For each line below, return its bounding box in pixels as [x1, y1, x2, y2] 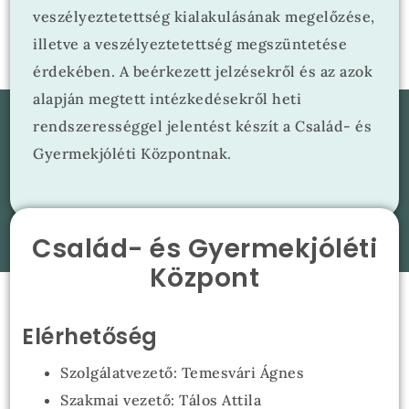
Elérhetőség [22, 321, 158, 351]
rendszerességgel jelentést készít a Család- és [33, 117, 372, 135]
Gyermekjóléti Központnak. [33, 144, 232, 163]
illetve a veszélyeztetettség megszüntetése [33, 35, 348, 53]
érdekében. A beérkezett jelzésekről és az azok [33, 62, 373, 80]
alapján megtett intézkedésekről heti [33, 89, 302, 108]
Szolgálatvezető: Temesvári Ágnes [60, 363, 305, 382]
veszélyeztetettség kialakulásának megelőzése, [33, 7, 375, 26]
